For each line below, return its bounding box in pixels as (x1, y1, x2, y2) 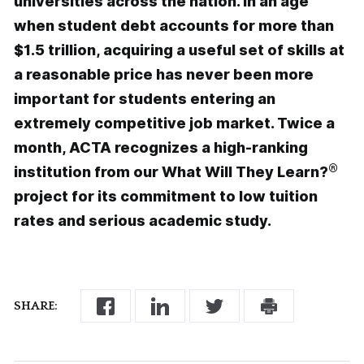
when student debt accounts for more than (13, 17, 334, 35)
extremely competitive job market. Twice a (13, 115, 335, 132)
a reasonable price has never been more (13, 66, 314, 84)
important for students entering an (13, 90, 275, 108)
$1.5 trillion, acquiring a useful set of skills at (13, 41, 344, 59)
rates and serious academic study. (13, 212, 271, 230)
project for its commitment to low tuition (13, 188, 318, 206)
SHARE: (13, 299, 58, 314)
